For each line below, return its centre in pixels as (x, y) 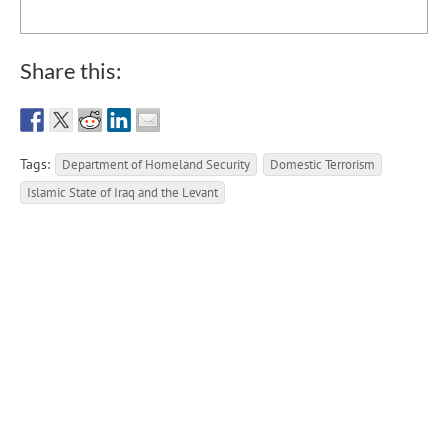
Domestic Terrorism (322, 163)
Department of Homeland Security (156, 163)
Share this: (71, 70)
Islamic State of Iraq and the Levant (122, 191)
